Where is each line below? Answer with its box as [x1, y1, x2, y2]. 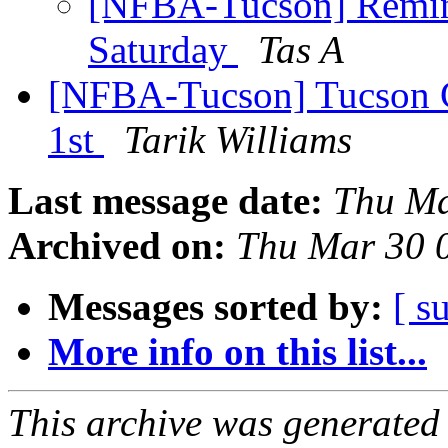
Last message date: [8, 179, 323, 223]
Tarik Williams [124, 118, 352, 162]
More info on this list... [48, 330, 427, 374]
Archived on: [8, 224, 226, 268]
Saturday [88, 28, 238, 72]
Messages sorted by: [48, 285, 383, 329]
